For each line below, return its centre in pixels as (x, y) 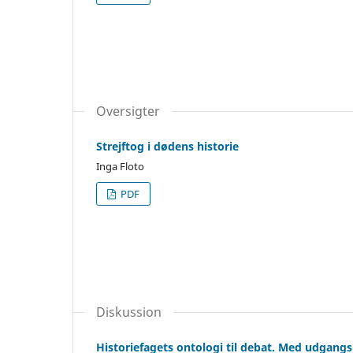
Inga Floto (120, 166)
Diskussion (129, 312)
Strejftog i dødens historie (167, 146)
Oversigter (128, 111)
